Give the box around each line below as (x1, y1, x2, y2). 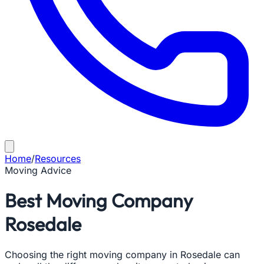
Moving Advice (5, 164, 71, 176)
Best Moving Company (5, 189, 193, 213)
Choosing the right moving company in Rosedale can (5, 248, 240, 260)
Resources (35, 153, 81, 164)
